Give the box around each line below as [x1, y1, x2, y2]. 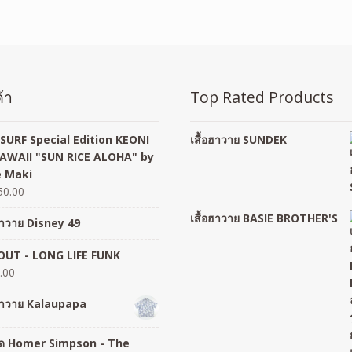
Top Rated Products [190, 86, 335, 108]
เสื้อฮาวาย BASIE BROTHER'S [190, 211, 339, 226]
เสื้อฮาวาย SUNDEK [190, 132, 288, 148]
